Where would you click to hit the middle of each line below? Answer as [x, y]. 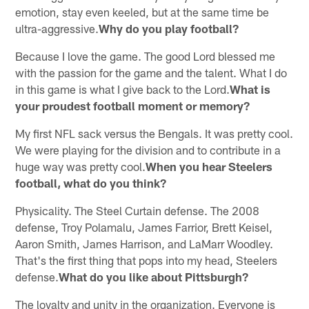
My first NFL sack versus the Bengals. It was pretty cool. [154, 133]
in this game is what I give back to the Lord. [123, 89]
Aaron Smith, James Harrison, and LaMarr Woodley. [144, 244]
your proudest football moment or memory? [133, 106]
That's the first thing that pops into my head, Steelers [147, 260]
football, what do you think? [91, 183]
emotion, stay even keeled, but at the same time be [142, 12]
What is [250, 89]
